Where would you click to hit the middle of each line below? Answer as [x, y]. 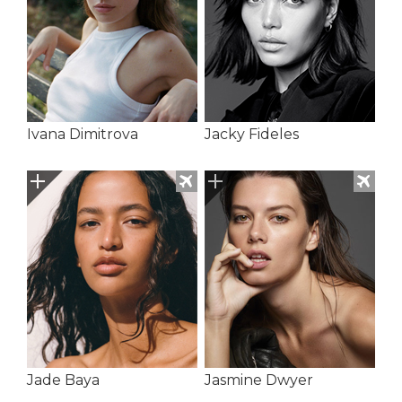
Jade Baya [63, 380]
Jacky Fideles [251, 135]
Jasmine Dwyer [258, 380]
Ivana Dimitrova [83, 135]
